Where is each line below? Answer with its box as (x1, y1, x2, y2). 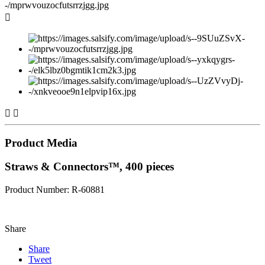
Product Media (5, 136, 77, 149)
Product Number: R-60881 (5, 185, 105, 195)
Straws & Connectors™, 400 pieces (5, 160, 174, 173)
